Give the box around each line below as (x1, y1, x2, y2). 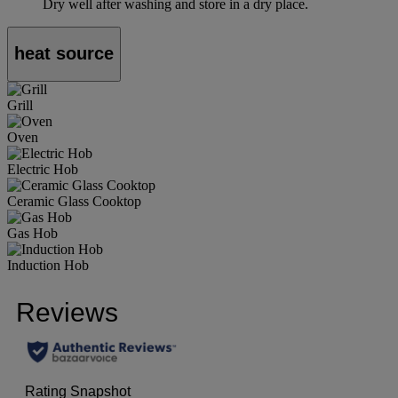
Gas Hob (7, 225, 58, 241)
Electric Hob (7, 161, 78, 177)
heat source (14, 44, 114, 64)
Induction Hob (7, 257, 89, 273)
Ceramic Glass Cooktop (7, 193, 141, 209)
